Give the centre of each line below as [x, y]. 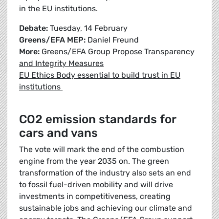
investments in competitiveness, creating [95, 197]
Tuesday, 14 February [88, 28]
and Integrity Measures [61, 64]
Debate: [33, 28]
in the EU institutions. [59, 9]
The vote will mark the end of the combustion [102, 150]
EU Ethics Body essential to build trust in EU [100, 75]
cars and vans [58, 133]
